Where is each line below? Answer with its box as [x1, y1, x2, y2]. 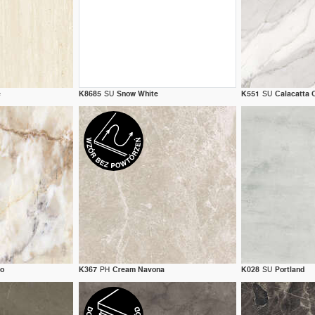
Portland [275, 264, 305, 276]
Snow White [116, 88, 158, 100]
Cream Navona [112, 264, 165, 276]
